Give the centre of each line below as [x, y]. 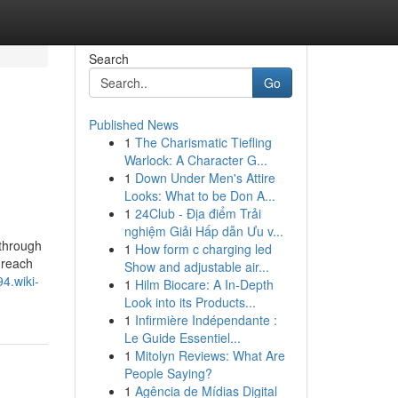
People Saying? [168, 373]
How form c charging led [203, 249]
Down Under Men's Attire [205, 178]
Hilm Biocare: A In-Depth [204, 284]
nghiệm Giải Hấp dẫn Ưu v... [203, 231]
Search [108, 59]
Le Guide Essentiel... [182, 338]
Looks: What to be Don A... [199, 195]
